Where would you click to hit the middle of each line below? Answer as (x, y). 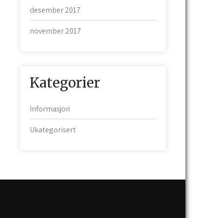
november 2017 (55, 31)
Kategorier (65, 82)
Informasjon (50, 109)
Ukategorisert (53, 129)
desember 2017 (55, 10)
